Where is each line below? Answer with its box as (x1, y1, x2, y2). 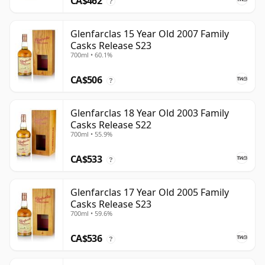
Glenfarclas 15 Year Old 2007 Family (70, 27, 229, 41)
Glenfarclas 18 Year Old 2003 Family (70, 106, 229, 120)
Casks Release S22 (70, 118, 151, 132)
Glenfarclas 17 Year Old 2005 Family (70, 186, 229, 199)
